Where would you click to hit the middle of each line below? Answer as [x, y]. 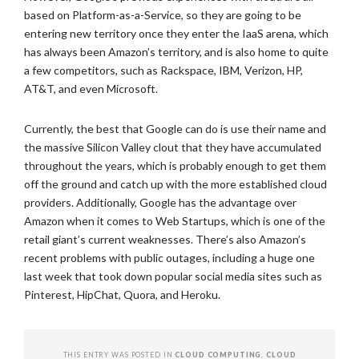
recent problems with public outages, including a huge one [169, 258]
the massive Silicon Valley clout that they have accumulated [173, 147]
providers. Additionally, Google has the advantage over [160, 202]
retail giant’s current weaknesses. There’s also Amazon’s [165, 239]
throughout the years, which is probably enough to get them [175, 165]
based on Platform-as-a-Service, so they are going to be [163, 15]
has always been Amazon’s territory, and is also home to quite [176, 52]
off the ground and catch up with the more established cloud [175, 184]
